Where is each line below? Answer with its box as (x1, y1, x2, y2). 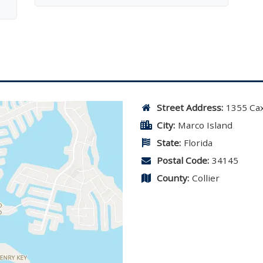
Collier (192, 172, 220, 184)
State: (157, 137, 181, 149)
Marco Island (178, 119, 232, 131)
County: (157, 172, 189, 184)
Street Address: (157, 102, 223, 113)
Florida (184, 137, 213, 149)
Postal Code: (157, 154, 209, 166)
